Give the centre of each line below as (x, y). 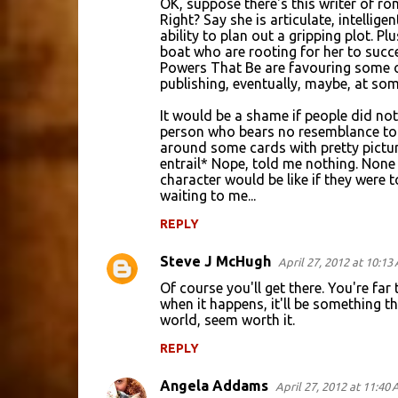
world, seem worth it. (227, 320)
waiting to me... (207, 195)
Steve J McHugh (215, 261)
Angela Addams (214, 386)
